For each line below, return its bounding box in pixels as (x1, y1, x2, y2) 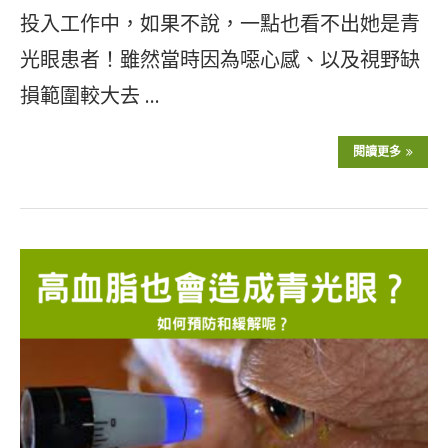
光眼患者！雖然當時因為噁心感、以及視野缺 (20, 46, 420, 74)
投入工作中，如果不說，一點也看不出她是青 (20, 10, 420, 38)
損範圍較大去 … (20, 82, 160, 110)
